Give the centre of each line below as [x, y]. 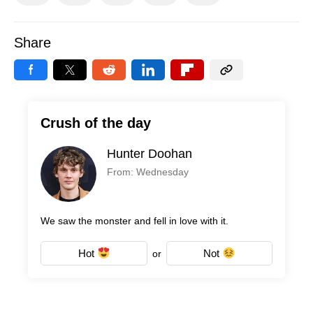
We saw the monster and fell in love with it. [134, 220]
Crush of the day [96, 123]
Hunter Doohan [150, 153]
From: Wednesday [148, 172]
